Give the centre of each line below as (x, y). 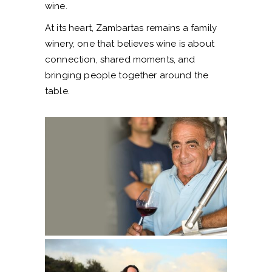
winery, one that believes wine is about (130, 44)
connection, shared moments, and (120, 59)
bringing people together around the (127, 75)
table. (57, 91)
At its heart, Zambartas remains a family (131, 28)
